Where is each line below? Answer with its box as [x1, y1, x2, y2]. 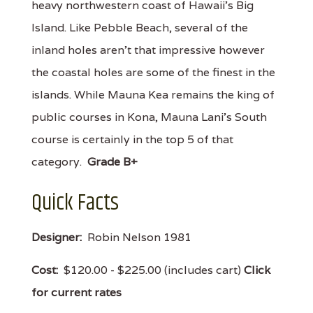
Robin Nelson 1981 [82, 229, 191, 245]
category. [31, 154, 87, 169]
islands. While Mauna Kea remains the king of [31, 87, 275, 102]
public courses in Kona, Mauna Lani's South [31, 109, 267, 124]
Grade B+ [87, 154, 138, 169]
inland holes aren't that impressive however [31, 42, 265, 57]
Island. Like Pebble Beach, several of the [31, 20, 248, 35]
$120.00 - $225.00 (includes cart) [58, 262, 244, 277]
